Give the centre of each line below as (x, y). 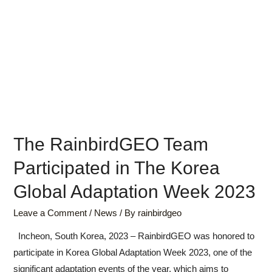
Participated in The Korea (117, 168)
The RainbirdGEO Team (111, 144)
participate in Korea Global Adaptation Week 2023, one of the (133, 253)
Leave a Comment (50, 213)
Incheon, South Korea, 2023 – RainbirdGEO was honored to (134, 236)
